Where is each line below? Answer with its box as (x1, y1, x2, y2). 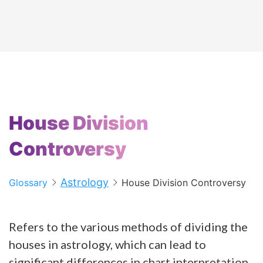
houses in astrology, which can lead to (9, 237, 206, 251)
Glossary (9, 176, 48, 188)
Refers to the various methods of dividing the (9, 219, 248, 234)
